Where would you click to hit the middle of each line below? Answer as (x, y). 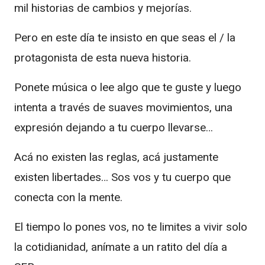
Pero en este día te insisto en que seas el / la (125, 38)
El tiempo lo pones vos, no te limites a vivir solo (131, 227)
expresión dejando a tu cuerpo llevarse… (114, 127)
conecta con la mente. (68, 197)
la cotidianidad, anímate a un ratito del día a (121, 247)
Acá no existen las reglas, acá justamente (116, 157)
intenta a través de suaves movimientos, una (123, 107)
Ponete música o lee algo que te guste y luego (128, 87)
